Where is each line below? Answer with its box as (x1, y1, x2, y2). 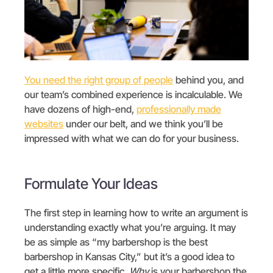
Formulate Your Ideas (24, 174, 158, 193)
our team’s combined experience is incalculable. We (24, 88, 243, 101)
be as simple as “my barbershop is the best (24, 235, 208, 248)
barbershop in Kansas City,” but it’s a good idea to (24, 250, 235, 263)
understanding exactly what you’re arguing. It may (24, 221, 236, 233)
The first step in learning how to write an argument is (24, 206, 248, 219)
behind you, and (173, 73, 244, 86)
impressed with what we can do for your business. (24, 132, 239, 144)
